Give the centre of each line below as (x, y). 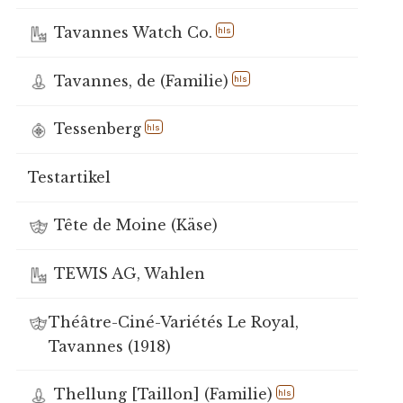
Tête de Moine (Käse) (135, 225)
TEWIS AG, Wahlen (129, 274)
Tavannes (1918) (109, 346)
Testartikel (69, 177)
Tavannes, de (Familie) (141, 81)
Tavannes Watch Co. (133, 33)
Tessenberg (97, 129)
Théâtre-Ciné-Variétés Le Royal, (173, 322)
